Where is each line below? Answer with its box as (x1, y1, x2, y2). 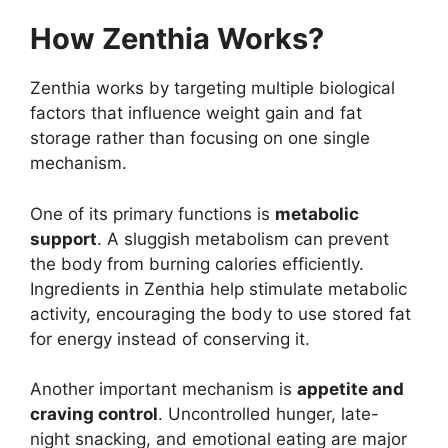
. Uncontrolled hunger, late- (158, 404, 379, 425)
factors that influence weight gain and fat (30, 103, 362, 124)
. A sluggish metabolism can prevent (97, 228, 389, 249)
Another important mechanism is (30, 379, 297, 400)
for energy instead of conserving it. (30, 328, 310, 349)
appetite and (297, 379, 404, 400)
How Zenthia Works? (30, 21, 324, 57)
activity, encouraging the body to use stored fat (30, 303, 411, 324)
